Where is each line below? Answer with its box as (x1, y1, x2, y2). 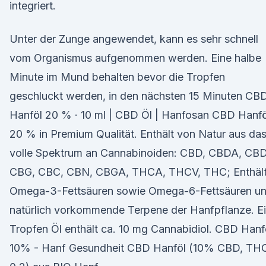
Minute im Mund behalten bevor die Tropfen (9, 71, 225, 83)
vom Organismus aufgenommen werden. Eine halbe (9, 52, 261, 64)
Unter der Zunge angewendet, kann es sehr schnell (9, 33, 258, 45)
